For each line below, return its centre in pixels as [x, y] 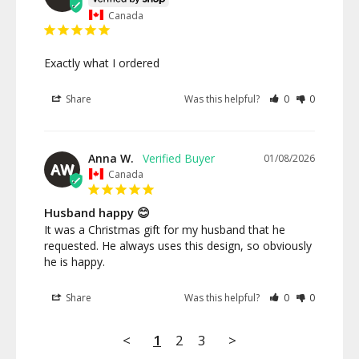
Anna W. [111, 159]
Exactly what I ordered [102, 63]
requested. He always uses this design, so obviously [178, 245]
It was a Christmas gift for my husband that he [165, 229]
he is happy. [75, 261]
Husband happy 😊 [97, 212]
